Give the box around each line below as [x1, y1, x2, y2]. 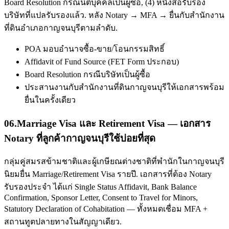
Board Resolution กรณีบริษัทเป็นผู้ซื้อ [25, 70, 150, 79]
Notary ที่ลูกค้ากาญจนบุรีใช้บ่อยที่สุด [4, 132, 155, 144]
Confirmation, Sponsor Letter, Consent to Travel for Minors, [4, 193, 198, 202]
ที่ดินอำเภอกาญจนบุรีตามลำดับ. [4, 24, 118, 32]
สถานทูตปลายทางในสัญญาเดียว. [4, 217, 122, 226]
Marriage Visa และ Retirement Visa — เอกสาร [17, 118, 211, 129]
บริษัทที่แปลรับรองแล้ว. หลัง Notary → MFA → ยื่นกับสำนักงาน [4, 11, 224, 19]
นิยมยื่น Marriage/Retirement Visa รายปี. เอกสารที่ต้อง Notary [4, 170, 212, 179]
